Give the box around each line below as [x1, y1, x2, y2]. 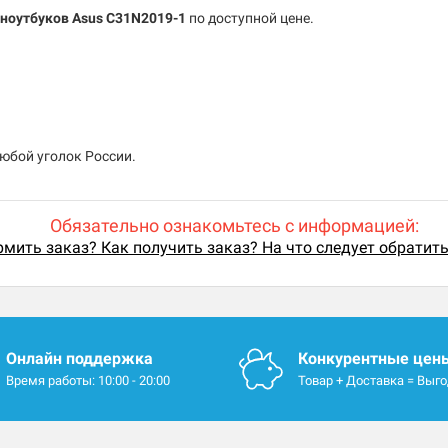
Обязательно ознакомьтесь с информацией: [49, 215, 419, 237]
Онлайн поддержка [5, 349, 153, 369]
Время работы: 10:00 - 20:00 [5, 373, 170, 389]
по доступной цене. [186, 10, 314, 27]
